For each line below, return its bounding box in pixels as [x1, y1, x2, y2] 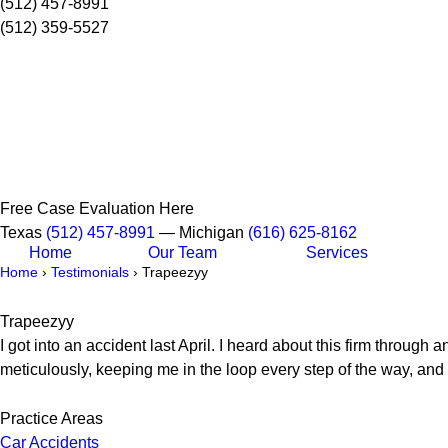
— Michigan [155, 224, 248, 241]
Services [306, 244, 368, 261]
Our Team [148, 244, 217, 261]
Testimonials [51, 265, 129, 280]
